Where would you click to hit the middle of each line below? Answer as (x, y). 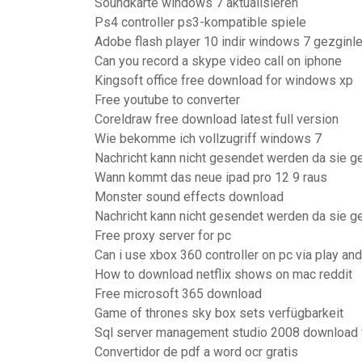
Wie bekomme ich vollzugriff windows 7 (208, 139)
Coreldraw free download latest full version (217, 119)
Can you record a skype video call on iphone (218, 61)
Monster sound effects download (189, 197)
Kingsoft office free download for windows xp (224, 80)
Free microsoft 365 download (178, 294)
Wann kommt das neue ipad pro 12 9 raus (211, 177)
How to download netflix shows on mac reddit (223, 274)
